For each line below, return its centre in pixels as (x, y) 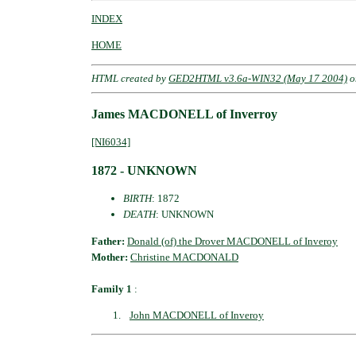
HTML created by (130, 79)
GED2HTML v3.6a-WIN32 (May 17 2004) (258, 79)
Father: (109, 241)
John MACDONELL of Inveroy (197, 315)
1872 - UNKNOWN (144, 170)
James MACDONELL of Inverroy (184, 114)
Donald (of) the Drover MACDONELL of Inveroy (232, 241)
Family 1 (112, 288)
